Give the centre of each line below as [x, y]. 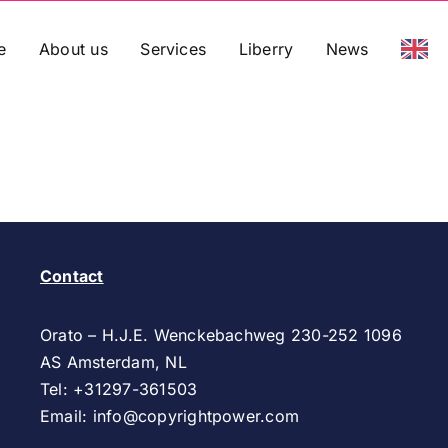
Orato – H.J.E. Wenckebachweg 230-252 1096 [220, 335]
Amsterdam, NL [126, 362]
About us [73, 48]
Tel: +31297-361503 [118, 389]
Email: [66, 416]
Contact [71, 276]
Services [173, 48]
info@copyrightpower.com [196, 416]
